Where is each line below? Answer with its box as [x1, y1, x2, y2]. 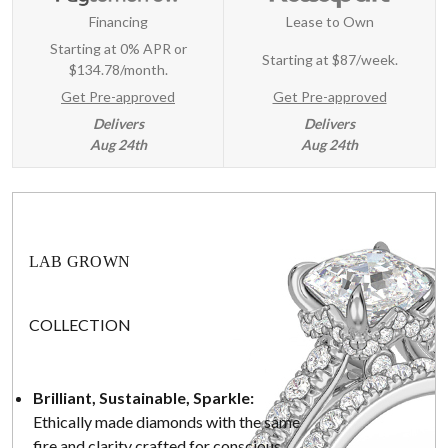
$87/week [331, 50, 395, 68]
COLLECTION [29, 315, 131, 335]
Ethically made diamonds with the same [33, 411, 300, 431]
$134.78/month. [68, 61, 168, 79]
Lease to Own [285, 13, 374, 31]
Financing [88, 13, 148, 31]
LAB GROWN [29, 252, 131, 270]
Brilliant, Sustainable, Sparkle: [33, 387, 254, 407]
